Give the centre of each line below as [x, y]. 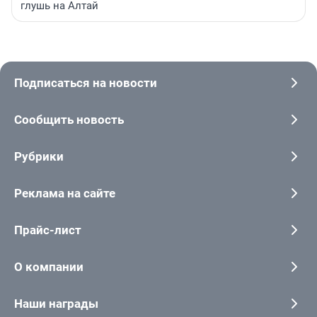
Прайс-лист [48, 230]
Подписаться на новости [86, 82]
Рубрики [39, 156]
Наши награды [56, 303]
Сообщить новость [69, 119]
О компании [49, 266]
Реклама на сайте [65, 193]
